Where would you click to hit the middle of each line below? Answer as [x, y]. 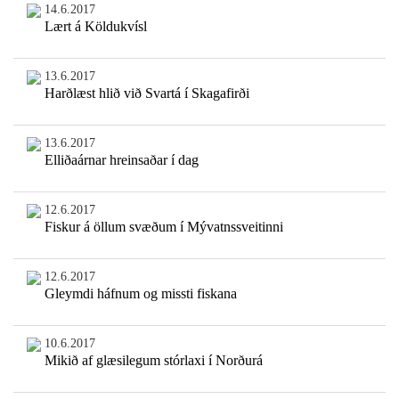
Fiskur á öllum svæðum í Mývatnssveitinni [163, 227]
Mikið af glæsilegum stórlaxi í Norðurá [153, 361]
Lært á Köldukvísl [95, 27]
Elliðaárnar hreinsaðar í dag [121, 160]
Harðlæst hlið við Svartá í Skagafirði [147, 94]
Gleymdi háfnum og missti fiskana [140, 294]
